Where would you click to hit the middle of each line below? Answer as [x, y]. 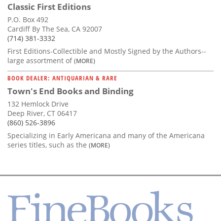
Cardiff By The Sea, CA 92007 [55, 29]
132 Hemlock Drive [38, 104]
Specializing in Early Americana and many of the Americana [106, 136]
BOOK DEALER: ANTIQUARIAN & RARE [62, 78]
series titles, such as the [48, 145]
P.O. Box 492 [28, 20]
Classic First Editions [49, 7]
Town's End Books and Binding [71, 91]
